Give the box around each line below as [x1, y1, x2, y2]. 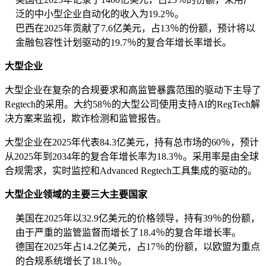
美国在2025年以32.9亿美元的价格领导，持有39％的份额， [15, 213, 260, 224]
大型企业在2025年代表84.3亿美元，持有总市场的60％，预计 [5, 137, 259, 148]
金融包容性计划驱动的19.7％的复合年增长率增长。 [15, 37, 232, 48]
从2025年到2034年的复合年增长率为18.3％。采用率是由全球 [5, 151, 259, 162]
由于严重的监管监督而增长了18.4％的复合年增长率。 [15, 227, 241, 238]
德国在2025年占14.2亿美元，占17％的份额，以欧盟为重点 [15, 242, 260, 252]
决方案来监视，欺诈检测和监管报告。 [5, 113, 166, 124]
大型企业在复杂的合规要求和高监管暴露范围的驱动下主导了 [5, 85, 261, 96]
